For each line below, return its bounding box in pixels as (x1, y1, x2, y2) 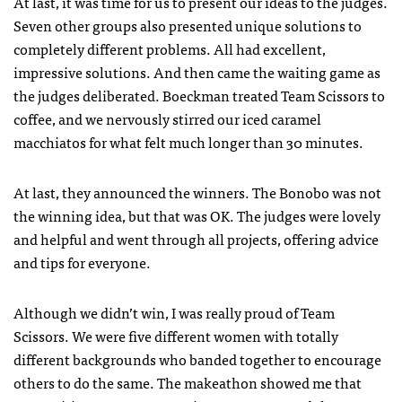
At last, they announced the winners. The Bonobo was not (13, 179, 381, 204)
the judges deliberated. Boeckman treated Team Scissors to (13, 83, 385, 107)
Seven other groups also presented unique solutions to (13, 13, 362, 37)
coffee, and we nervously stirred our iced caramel (13, 106, 321, 130)
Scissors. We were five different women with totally (13, 323, 338, 347)
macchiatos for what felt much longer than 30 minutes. (13, 129, 363, 153)
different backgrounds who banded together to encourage (13, 346, 381, 371)
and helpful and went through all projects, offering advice (13, 226, 379, 250)
